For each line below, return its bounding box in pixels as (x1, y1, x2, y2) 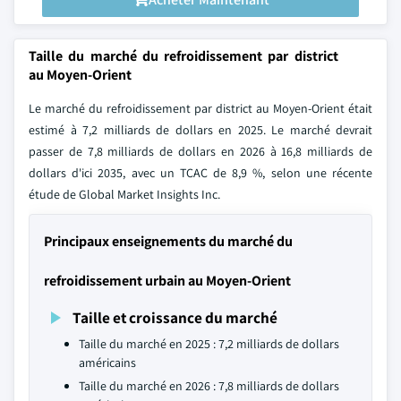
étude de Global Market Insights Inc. (29, 186, 220, 202)
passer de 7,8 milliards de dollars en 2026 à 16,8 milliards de (29, 143, 372, 159)
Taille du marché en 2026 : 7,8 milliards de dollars (79, 378, 339, 394)
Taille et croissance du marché (73, 307, 277, 328)
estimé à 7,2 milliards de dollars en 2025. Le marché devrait (29, 122, 372, 138)
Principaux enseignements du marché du (44, 232, 293, 251)
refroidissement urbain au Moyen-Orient (44, 271, 291, 290)
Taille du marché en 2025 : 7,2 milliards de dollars (79, 336, 339, 352)
